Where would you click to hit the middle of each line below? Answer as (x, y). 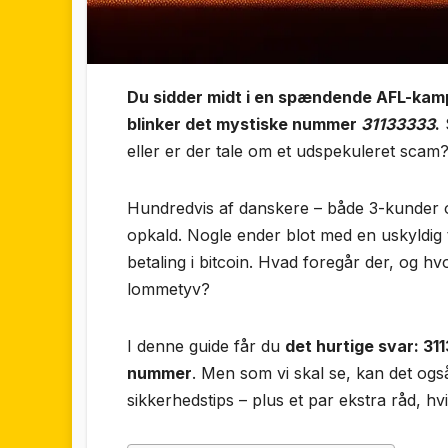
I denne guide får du (206, 346)
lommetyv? (168, 289)
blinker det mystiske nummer (244, 124)
